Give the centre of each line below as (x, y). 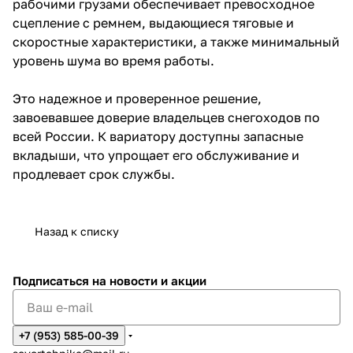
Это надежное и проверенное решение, (137, 98)
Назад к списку (77, 231)
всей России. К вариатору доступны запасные (158, 136)
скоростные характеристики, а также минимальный (176, 41)
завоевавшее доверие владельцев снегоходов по (166, 117)
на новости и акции (149, 281)
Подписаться (52, 281)
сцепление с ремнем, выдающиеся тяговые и (153, 22)
